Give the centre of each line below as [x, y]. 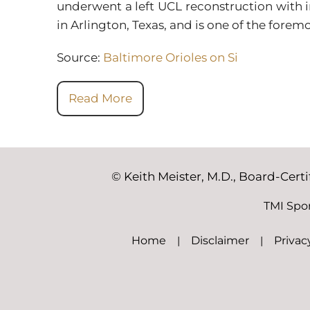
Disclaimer [221, 240]
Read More [100, 98]
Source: [80, 57]
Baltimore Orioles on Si [171, 57]
